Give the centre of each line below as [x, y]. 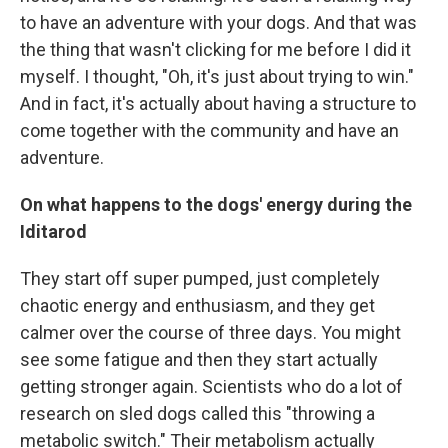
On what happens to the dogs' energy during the [216, 204]
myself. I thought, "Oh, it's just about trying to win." [217, 76]
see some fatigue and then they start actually [199, 359]
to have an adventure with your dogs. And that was [218, 22]
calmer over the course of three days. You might [210, 332]
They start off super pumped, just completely [200, 278]
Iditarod [53, 231]
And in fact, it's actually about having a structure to [218, 103]
